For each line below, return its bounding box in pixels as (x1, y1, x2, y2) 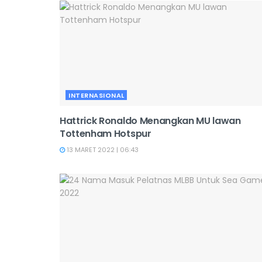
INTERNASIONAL (68, 91, 125, 100)
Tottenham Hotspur (60, 127, 151, 140)
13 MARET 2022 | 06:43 (65, 145, 139, 154)
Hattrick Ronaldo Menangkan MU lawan (60, 114, 241, 127)
